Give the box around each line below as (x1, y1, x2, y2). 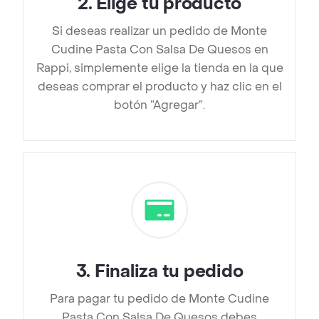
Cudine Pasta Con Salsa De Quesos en (51, 42, 268, 58)
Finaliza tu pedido (94, 261, 244, 283)
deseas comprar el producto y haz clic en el (37, 79, 282, 95)
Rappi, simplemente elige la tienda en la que (36, 61, 283, 76)
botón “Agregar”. (114, 98, 205, 113)
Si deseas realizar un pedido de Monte (52, 23, 267, 39)
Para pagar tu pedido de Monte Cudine (50, 291, 269, 307)
